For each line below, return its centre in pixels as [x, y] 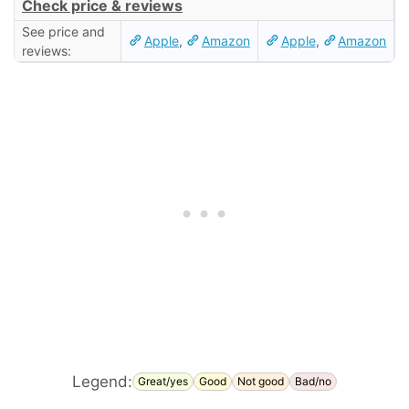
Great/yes [163, 381]
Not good [261, 381]
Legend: [102, 381]
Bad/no [313, 381]
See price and [63, 31]
